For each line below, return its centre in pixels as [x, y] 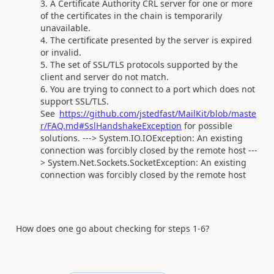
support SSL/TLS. [75, 101]
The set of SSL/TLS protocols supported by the [144, 64]
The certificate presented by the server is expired [151, 40]
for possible [208, 125]
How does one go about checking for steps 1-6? [113, 228]
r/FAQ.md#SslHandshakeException [111, 125]
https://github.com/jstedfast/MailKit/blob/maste [158, 113]
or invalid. [61, 52]
